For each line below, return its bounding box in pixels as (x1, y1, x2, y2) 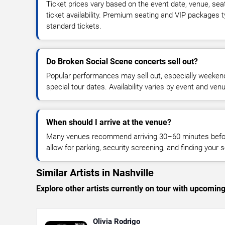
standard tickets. (46, 22, 101, 31)
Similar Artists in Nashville (36, 167, 154, 179)
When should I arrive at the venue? (46, 118, 171, 128)
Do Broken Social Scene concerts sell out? (46, 57, 198, 67)
